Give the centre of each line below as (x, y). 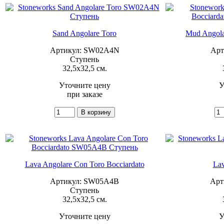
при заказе (84, 94)
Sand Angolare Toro (84, 33)
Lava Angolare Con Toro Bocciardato (84, 164)
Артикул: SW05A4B (84, 181)
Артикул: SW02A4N (84, 50)
